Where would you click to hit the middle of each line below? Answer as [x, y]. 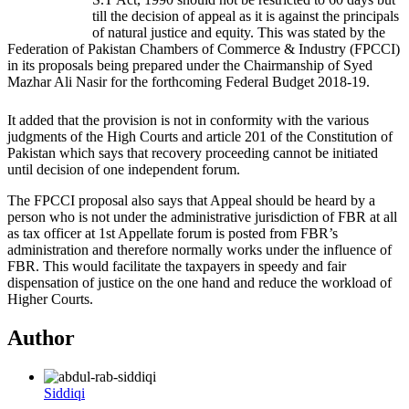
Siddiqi [64, 393]
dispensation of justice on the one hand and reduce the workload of [199, 282]
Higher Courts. [50, 299]
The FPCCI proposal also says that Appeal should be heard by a [191, 200]
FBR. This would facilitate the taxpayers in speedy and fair [177, 266]
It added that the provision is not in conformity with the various [188, 120]
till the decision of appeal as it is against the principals [246, 16]
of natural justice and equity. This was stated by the [239, 32]
